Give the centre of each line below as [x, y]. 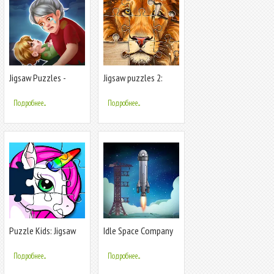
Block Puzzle [32, 88]
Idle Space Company [138, 230]
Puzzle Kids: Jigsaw [43, 230]
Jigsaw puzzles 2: [133, 77]
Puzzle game [126, 88]
